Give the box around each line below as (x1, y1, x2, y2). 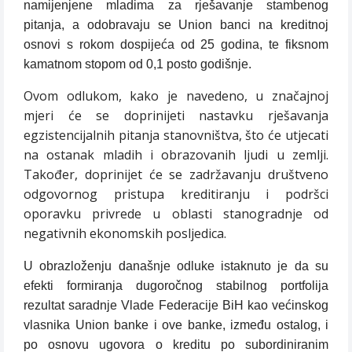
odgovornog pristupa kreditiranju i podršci (24, 185, 328, 203)
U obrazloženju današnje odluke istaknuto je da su (24, 259, 328, 273)
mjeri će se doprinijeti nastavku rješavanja (24, 107, 328, 125)
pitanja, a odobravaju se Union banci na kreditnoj (24, 18, 328, 32)
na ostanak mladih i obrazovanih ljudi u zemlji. (24, 146, 328, 164)
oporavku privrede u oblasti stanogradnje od (24, 205, 328, 223)
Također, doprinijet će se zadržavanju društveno (24, 166, 328, 184)
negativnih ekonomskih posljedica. (24, 225, 226, 243)
